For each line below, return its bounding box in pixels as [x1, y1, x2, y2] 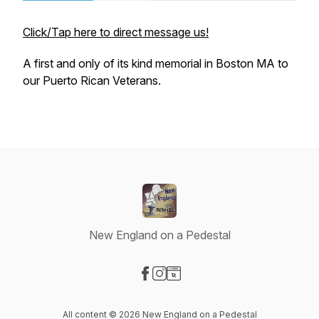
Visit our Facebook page [145, 281, 270, 296]
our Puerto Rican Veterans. [23, 73, 161, 88]
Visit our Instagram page [159, 281, 283, 296]
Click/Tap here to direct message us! [23, 25, 209, 39]
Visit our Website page [173, 281, 287, 296]
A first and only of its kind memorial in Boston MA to [23, 56, 288, 70]
